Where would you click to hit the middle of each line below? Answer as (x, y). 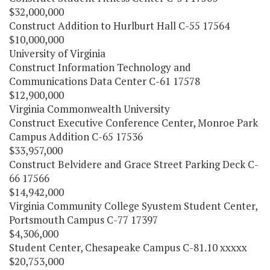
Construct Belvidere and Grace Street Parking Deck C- (134, 165)
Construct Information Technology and (100, 67)
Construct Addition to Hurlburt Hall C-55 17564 (119, 26)
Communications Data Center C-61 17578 (105, 81)
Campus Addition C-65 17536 (76, 137)
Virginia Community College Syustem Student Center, (133, 206)
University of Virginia (57, 54)
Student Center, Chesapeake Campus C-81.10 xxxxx (128, 248)
